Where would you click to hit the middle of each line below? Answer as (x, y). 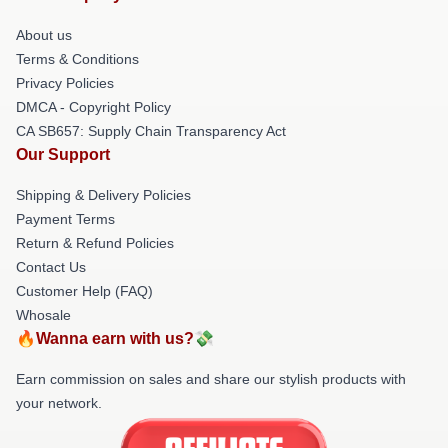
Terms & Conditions (77, 59)
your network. (59, 403)
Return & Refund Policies (95, 243)
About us (44, 35)
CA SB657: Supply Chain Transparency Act (151, 131)
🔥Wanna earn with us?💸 (115, 338)
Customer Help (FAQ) (84, 291)
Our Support (63, 154)
